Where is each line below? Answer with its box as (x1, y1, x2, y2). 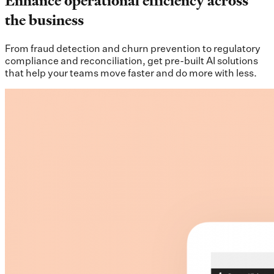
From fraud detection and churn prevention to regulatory (5, 42, 261, 54)
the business (5, 10, 84, 30)
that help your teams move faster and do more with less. (5, 66, 257, 79)
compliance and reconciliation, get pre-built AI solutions (5, 54, 258, 67)
